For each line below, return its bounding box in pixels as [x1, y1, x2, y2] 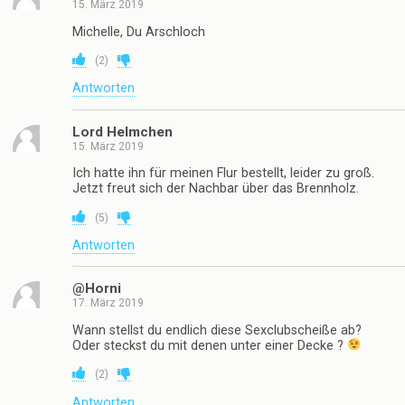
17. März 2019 [72, 297, 144, 310]
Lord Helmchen [72, 123, 173, 140]
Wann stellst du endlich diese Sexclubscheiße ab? [72, 322, 362, 338]
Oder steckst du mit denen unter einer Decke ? [72, 337, 347, 353]
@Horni [72, 280, 121, 297]
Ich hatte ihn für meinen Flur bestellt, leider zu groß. [72, 165, 374, 182]
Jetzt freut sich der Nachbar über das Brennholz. [72, 181, 359, 197]
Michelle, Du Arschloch [72, 24, 205, 40]
